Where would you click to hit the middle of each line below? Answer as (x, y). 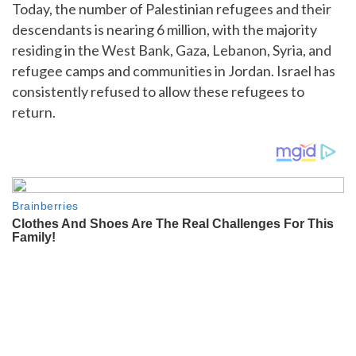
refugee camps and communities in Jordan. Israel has (174, 71)
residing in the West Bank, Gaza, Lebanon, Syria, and (172, 50)
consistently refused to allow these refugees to (158, 92)
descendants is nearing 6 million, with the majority (164, 30)
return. (34, 112)
